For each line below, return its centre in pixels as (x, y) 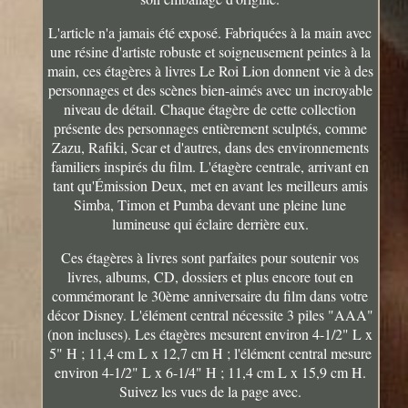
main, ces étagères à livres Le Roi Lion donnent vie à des (210, 70)
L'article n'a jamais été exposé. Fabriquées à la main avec (210, 32)
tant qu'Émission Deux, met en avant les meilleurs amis (210, 185)
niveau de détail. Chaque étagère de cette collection (210, 108)
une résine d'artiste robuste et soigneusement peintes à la (210, 51)
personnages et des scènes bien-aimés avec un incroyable (210, 89)
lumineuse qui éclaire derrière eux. (210, 223)
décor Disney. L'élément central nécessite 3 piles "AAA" (210, 314)
